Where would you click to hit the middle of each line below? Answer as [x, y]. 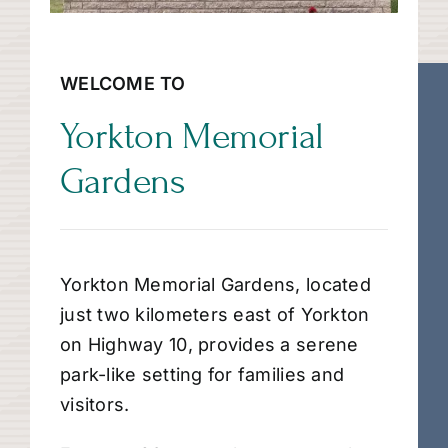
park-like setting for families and [202, 375]
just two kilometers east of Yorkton [215, 315]
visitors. [95, 405]
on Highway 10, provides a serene [209, 345]
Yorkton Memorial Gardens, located [215, 285]
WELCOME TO [123, 84]
